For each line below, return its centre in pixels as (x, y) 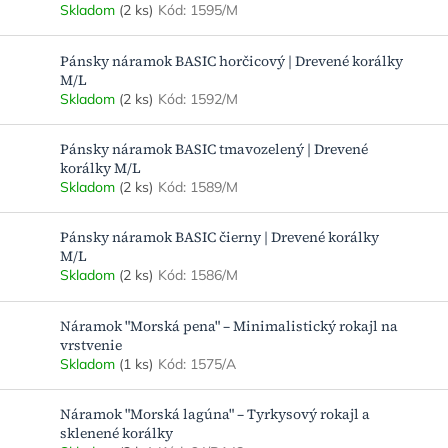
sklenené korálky (116, 433)
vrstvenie (91, 344)
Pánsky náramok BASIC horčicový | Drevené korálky (231, 60)
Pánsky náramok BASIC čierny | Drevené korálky (219, 237)
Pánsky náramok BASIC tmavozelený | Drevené (214, 149)
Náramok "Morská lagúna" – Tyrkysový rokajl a (215, 414)
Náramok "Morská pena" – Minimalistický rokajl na (229, 325)
